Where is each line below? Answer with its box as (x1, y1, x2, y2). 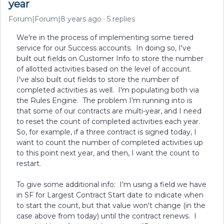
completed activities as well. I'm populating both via (16, 85, 199, 94)
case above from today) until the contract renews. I (16, 211, 196, 220)
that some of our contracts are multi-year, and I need (16, 106, 201, 115)
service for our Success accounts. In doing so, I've (16, 43, 191, 52)
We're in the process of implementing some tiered (16, 33, 193, 42)
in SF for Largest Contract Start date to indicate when (16, 190, 203, 199)
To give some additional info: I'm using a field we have (16, 180, 206, 189)
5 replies (107, 14, 135, 23)
